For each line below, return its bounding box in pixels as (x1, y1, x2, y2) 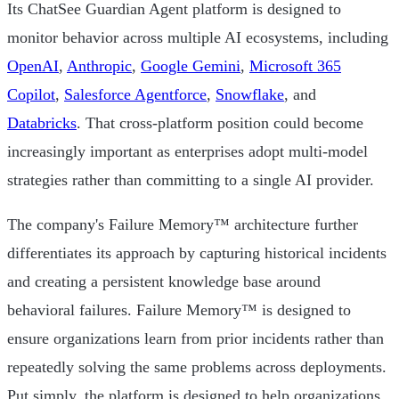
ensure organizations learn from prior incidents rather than (7, 330, 384, 348)
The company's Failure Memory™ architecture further (7, 216, 358, 234)
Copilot (7, 85, 55, 104)
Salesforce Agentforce (64, 85, 207, 104)
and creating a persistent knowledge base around (7, 273, 321, 291)
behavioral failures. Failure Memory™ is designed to (7, 301, 351, 320)
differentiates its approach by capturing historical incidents (7, 244, 387, 263)
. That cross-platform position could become (77, 114, 363, 133)
